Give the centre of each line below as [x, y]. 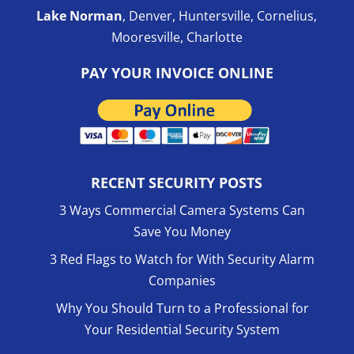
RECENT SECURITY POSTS [177, 183]
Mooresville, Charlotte [177, 37]
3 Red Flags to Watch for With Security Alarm [183, 260]
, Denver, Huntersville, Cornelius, [220, 15]
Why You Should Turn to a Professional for [182, 309]
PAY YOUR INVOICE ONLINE [177, 72]
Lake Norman [80, 15]
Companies [183, 281]
